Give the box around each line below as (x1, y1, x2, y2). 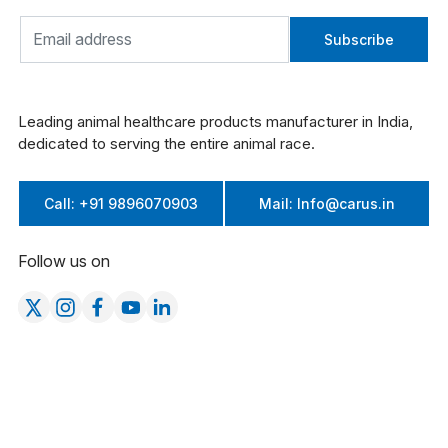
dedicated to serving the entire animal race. (17, 133, 315, 153)
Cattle (215, 381, 257, 401)
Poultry (215, 415, 264, 435)
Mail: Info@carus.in (259, 194, 396, 212)
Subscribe (323, 30, 394, 48)
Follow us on (17, 250, 110, 271)
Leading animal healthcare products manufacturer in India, (17, 111, 413, 131)
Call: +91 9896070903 (43, 194, 198, 212)
